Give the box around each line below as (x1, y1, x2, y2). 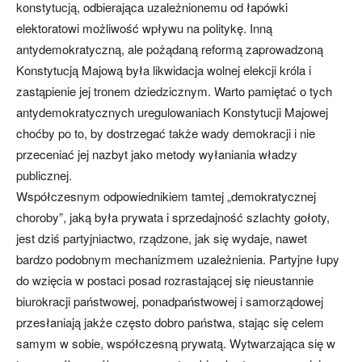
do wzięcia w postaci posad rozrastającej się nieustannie (16, 271, 314, 288)
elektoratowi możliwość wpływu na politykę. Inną (16, 19, 272, 36)
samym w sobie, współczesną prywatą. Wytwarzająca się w (16, 335, 335, 351)
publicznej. (16, 166, 72, 183)
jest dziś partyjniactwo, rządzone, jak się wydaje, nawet (16, 229, 307, 246)
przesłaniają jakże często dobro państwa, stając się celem (16, 314, 324, 330)
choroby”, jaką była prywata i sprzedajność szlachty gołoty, (16, 208, 330, 225)
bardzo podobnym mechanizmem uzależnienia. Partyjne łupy (16, 250, 339, 267)
